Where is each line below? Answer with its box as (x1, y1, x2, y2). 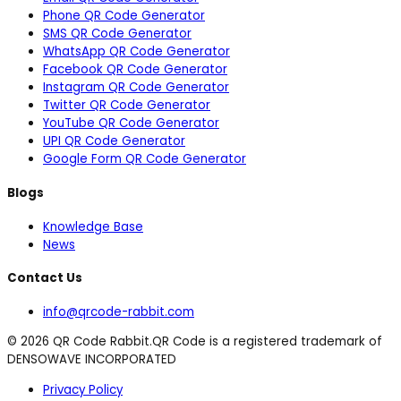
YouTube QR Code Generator (43, 115, 219, 132)
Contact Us (7, 269, 82, 287)
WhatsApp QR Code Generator (43, 43, 230, 61)
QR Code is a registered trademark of (152, 333, 382, 351)
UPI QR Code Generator (43, 132, 185, 150)
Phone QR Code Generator (43, 7, 205, 25)
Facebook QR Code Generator (43, 61, 227, 79)
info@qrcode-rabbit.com (43, 303, 194, 321)
